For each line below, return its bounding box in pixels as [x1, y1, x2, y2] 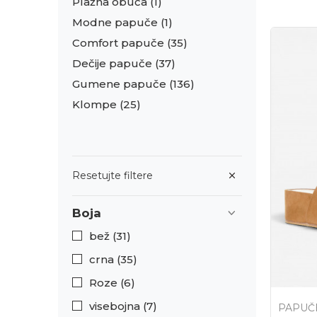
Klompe [72, 98, 120, 111]
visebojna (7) [89, 299, 157, 313]
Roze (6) [89, 276, 135, 289]
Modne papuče [72, 16, 161, 29]
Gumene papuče [72, 77, 169, 91]
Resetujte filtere [72, 169, 153, 182]
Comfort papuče [72, 36, 167, 50]
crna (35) [89, 253, 137, 266]
